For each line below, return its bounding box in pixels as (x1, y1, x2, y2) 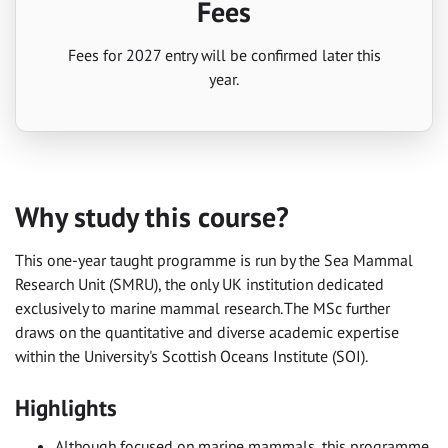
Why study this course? (15, 199, 289, 236)
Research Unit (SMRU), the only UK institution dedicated (15, 274, 384, 295)
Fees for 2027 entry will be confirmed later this (67, 44, 381, 65)
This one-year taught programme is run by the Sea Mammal (15, 250, 413, 271)
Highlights (15, 393, 117, 423)
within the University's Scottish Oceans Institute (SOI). (15, 346, 368, 367)
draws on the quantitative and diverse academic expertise (15, 322, 399, 343)
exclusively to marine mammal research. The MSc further (15, 298, 390, 319)
